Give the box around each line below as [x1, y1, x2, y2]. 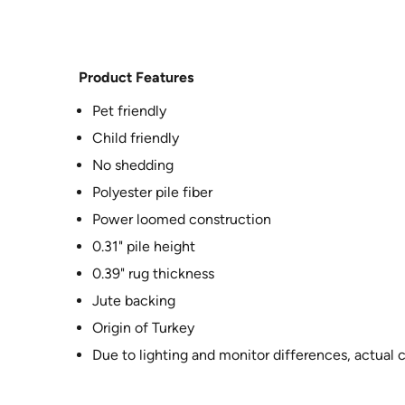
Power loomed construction [92, 211, 271, 229]
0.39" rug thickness [92, 265, 214, 283]
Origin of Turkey [92, 319, 194, 337]
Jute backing [92, 292, 175, 310]
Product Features [79, 69, 193, 87]
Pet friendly [92, 102, 166, 120]
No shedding [92, 156, 174, 174]
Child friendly [92, 129, 179, 147]
